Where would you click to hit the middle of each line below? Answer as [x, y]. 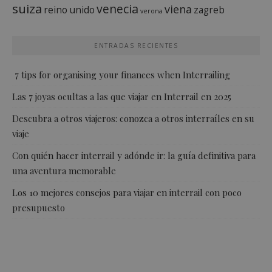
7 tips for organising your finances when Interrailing [121, 74]
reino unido [69, 9]
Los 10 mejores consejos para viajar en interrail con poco [127, 192]
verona [151, 11]
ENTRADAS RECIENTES [136, 45]
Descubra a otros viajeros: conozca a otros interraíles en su [133, 118]
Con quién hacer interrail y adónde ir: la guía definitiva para [134, 155]
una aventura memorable [64, 170]
